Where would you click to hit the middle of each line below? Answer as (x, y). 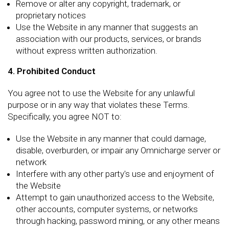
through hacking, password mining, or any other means (118, 221)
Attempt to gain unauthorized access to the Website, (115, 197)
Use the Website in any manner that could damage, (111, 139)
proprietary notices (51, 15)
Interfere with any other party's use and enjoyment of (115, 174)
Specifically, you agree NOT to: (65, 117)
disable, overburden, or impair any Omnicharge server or (118, 150)
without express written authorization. (87, 50)
